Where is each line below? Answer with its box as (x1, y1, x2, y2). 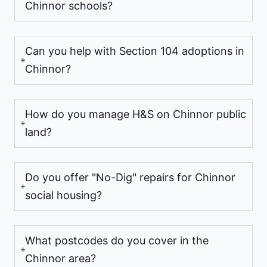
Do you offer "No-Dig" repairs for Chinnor (25, 170, 235, 184)
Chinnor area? (25, 252, 96, 265)
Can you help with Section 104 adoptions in (25, 44, 244, 57)
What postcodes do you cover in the (25, 234, 209, 247)
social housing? (25, 188, 102, 201)
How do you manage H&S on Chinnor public (25, 107, 246, 120)
